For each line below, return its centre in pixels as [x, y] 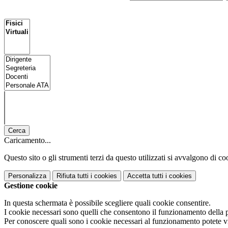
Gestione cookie [31, 186]
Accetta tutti [145, 176]
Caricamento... [27, 140]
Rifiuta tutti [73, 176]
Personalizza [27, 176]
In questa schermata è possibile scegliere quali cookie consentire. [107, 203]
